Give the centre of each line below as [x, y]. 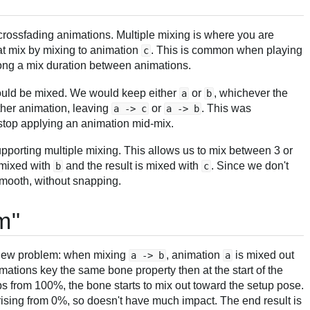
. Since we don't [250, 166]
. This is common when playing [227, 51]
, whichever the [251, 93]
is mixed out [263, 255]
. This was [226, 108]
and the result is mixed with [132, 166]
